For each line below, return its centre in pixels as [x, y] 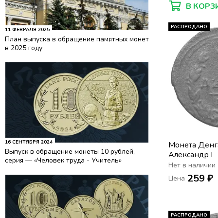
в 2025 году [24, 48]
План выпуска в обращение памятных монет [77, 39]
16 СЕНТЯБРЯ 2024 [29, 142]
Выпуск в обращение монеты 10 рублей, [70, 152]
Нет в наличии [192, 165]
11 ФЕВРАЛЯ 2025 [27, 29]
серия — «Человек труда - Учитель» [63, 161]
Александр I [191, 155]
